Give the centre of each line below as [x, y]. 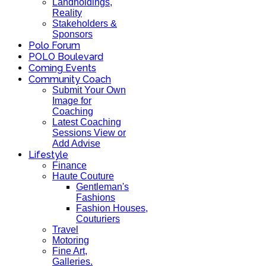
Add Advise [76, 143]
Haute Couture [83, 176]
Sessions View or [89, 133]
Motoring [71, 240]
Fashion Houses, [112, 208]
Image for [72, 101]
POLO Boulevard [66, 57]
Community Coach [70, 79]
